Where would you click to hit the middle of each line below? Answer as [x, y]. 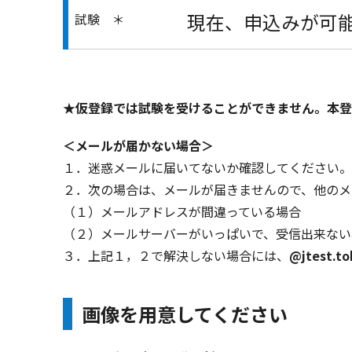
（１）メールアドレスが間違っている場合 [182, 212]
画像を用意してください [185, 313]
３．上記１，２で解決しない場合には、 [176, 256]
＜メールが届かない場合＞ [138, 146]
